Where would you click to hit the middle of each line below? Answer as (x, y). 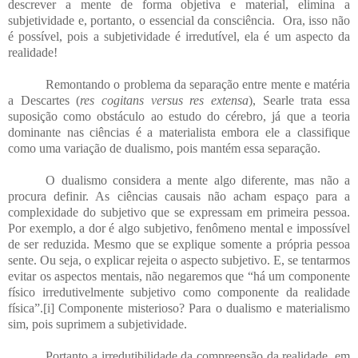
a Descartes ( (44, 100)
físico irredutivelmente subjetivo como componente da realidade (179, 292)
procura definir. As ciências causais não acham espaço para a (179, 196)
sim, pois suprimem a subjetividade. (97, 324)
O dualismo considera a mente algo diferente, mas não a (198, 180)
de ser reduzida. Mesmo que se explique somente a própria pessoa (179, 244)
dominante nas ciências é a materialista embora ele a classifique (179, 132)
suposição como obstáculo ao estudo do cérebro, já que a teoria (179, 116)
